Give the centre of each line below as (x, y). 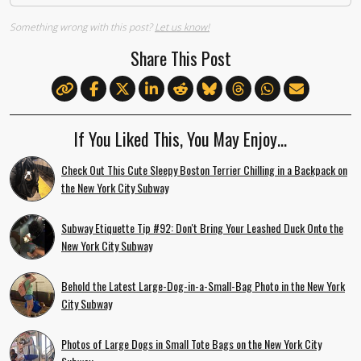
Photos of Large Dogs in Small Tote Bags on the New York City (191, 343)
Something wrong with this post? (82, 27)
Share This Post (180, 58)
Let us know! (182, 27)
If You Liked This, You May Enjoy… (180, 138)
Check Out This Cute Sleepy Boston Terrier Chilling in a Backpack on (204, 169)
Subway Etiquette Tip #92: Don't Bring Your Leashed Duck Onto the (202, 227)
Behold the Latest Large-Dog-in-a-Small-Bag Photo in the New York (203, 285)
